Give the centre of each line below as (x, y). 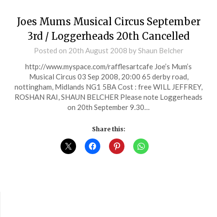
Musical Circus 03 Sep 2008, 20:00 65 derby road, (108, 77)
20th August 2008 (98, 51)
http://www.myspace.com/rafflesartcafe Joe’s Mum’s (108, 67)
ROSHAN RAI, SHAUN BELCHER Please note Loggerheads (108, 97)
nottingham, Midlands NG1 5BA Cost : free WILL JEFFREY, (108, 87)
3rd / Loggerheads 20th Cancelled (108, 36)
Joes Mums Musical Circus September (108, 22)
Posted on (51, 51)
